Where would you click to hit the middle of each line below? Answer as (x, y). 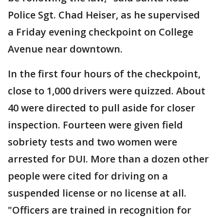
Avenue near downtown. (66, 49)
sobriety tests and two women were (92, 142)
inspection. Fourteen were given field (95, 125)
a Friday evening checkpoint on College (100, 32)
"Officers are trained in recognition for (100, 210)
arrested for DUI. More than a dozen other (108, 159)
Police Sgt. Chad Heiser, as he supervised (104, 15)
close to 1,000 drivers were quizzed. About (107, 91)
